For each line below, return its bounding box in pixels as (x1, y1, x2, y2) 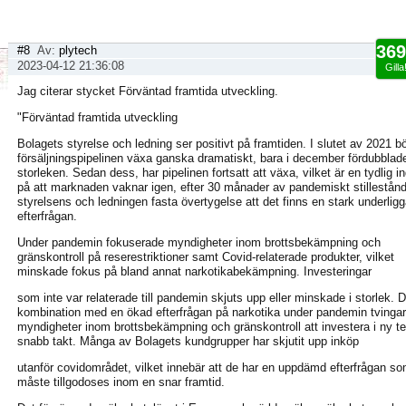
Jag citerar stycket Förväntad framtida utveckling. (17, 84, 278, 98)
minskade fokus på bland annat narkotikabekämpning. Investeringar (17, 265, 372, 278)
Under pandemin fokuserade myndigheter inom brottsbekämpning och (17, 236, 381, 249)
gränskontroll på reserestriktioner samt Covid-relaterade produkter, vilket (17, 250, 394, 264)
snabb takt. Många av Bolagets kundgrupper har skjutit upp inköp (17, 334, 359, 348)
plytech (59, 43, 97, 57)
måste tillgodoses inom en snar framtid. (17, 375, 225, 389)
